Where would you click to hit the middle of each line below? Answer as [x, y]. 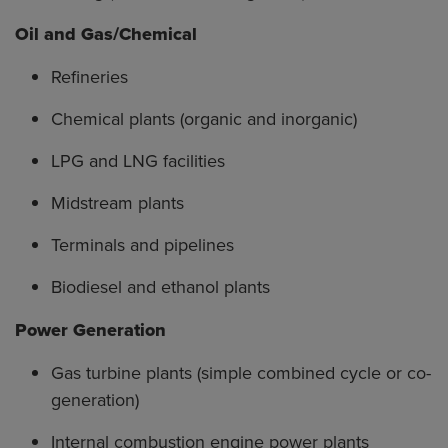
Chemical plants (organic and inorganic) [204, 119]
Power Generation [90, 330]
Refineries [89, 77]
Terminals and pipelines [142, 245]
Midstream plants [117, 203]
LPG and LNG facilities [138, 161]
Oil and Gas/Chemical [106, 34]
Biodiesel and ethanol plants [160, 287]
